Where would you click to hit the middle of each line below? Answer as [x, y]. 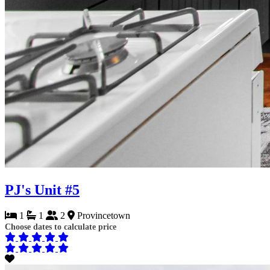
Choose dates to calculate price [61, 227]
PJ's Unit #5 [42, 190]
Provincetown [102, 215]
